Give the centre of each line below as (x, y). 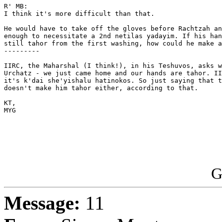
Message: (42, 203)
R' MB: (16, 6)
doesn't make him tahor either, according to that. (103, 88)
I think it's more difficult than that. (79, 14)
